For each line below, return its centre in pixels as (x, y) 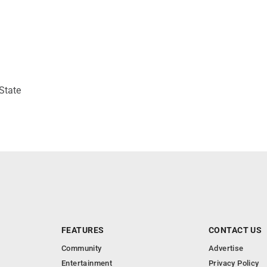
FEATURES (83, 230)
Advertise (226, 248)
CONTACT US (235, 230)
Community (82, 248)
